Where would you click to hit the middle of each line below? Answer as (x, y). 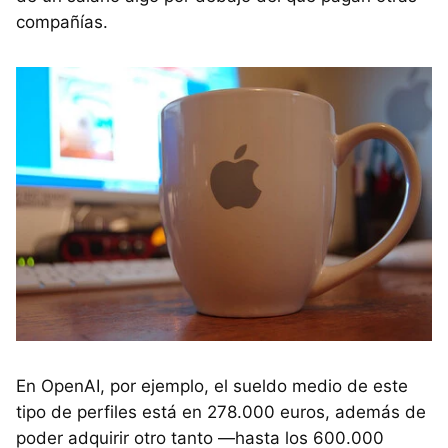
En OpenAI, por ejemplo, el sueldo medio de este (212, 386)
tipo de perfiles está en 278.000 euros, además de (221, 412)
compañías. (62, 21)
